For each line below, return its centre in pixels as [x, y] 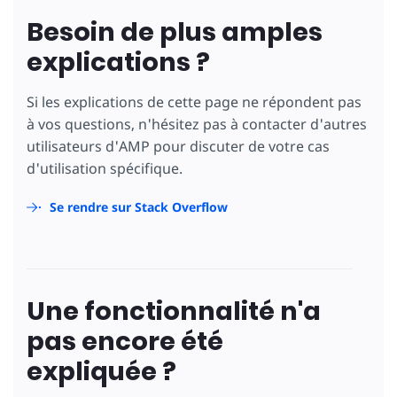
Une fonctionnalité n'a [174, 311]
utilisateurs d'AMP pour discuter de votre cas [178, 147]
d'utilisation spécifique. [105, 169]
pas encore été [125, 342]
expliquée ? [101, 372]
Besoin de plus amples [175, 32]
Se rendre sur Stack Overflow [139, 207]
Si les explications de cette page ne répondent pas [194, 102]
